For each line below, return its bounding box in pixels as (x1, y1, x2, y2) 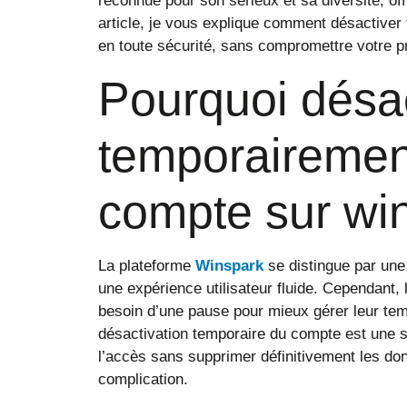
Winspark (194, 256, 263, 274)
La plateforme (97, 256, 195, 274)
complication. (97, 370, 188, 388)
